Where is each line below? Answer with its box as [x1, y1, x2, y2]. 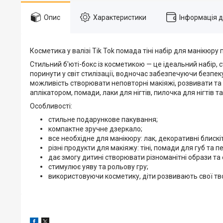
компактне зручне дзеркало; [47, 124, 142, 133]
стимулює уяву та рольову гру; [47, 162, 150, 171]
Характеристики [93, 13, 146, 21]
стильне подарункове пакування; [47, 115, 158, 123]
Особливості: [30, 102, 72, 110]
